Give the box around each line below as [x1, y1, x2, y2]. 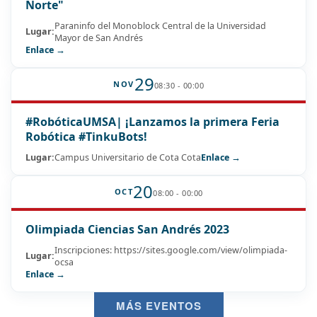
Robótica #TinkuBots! [25, 128, 147, 144]
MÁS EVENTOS [115, 297, 202, 313]
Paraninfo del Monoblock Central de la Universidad [54, 19, 266, 32]
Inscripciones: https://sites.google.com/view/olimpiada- [54, 243, 287, 256]
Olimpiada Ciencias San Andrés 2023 [25, 221, 229, 237]
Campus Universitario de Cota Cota [54, 151, 201, 163]
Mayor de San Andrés [54, 31, 143, 44]
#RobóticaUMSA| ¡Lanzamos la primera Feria [25, 113, 279, 129]
